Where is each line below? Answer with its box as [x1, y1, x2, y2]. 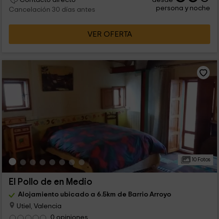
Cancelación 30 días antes [8, 6, 95, 13]
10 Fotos [190, 156, 210, 162]
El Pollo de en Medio [8, 177, 92, 187]
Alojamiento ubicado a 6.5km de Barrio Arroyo [18, 190, 171, 198]
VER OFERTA [87, 30, 132, 38]
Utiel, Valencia [15, 202, 62, 210]
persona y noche [156, 4, 211, 12]
